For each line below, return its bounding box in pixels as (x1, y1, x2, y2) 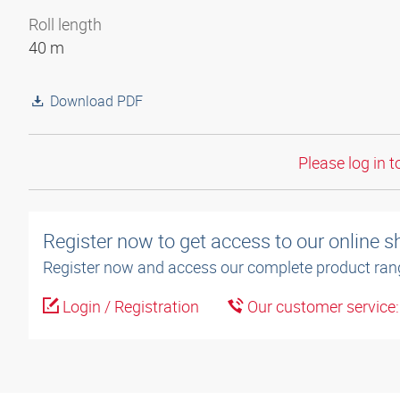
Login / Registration (59, 296, 199, 318)
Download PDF (50, 91, 143, 111)
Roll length (29, 13, 102, 35)
